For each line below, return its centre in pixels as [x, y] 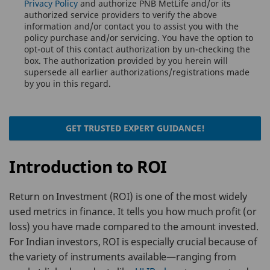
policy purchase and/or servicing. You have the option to [139, 38]
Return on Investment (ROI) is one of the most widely [128, 196]
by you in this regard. [67, 83]
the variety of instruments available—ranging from [123, 257]
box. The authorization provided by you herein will [126, 61]
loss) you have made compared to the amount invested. [134, 227]
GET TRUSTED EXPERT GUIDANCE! [135, 128]
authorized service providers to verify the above [121, 15]
